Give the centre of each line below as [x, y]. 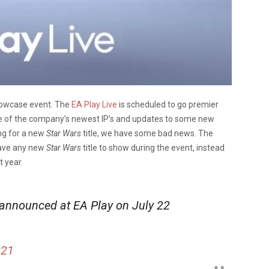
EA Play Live [94, 104]
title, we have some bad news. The [148, 133]
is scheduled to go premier [168, 104]
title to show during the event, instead [154, 147]
